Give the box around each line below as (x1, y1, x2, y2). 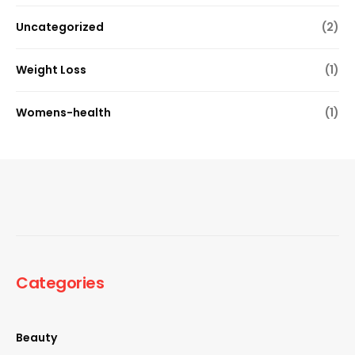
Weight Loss (16, 61, 86, 78)
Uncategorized (16, 18, 104, 35)
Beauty (16, 329, 57, 345)
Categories (16, 271, 104, 294)
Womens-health (16, 104, 111, 120)
